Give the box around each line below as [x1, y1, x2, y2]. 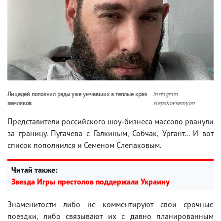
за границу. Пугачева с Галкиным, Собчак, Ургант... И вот [7, 128, 214, 138]
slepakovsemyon [153, 99, 195, 107]
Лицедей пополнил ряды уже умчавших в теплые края [7, 90, 147, 98]
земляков [7, 99, 32, 107]
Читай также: [11, 164, 58, 175]
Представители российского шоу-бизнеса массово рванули [7, 116, 214, 126]
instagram [153, 90, 179, 98]
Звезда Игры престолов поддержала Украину [11, 176, 170, 186]
